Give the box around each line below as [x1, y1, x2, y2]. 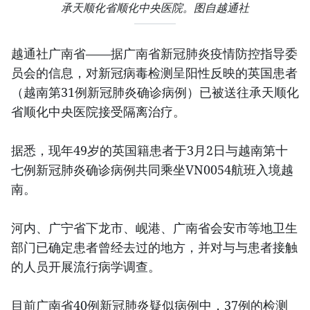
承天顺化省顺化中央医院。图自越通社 [61, 1, 249, 15]
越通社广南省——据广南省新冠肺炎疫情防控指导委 [11, 45, 298, 62]
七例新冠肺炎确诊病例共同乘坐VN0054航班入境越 [11, 161, 293, 178]
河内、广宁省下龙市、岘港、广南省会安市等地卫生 [11, 219, 298, 236]
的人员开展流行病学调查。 [11, 258, 161, 275]
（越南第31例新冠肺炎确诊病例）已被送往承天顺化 [11, 84, 299, 100]
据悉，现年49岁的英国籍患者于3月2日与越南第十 [11, 142, 288, 158]
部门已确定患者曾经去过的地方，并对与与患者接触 [11, 239, 298, 255]
